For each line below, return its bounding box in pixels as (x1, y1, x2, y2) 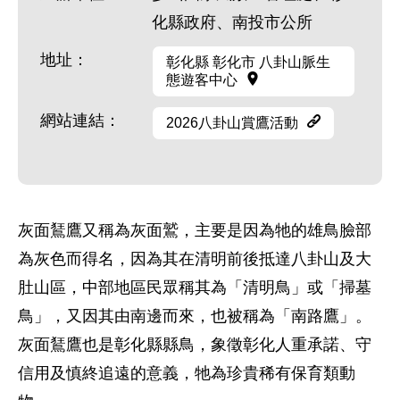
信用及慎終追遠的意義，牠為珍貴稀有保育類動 (18, 364, 355, 382)
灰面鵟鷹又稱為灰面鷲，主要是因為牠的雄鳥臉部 (18, 221, 371, 239)
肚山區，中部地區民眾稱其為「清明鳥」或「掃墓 (18, 279, 371, 296)
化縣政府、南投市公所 (152, 13, 312, 31)
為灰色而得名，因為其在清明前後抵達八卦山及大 (18, 250, 371, 268)
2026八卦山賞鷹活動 (166, 115, 298, 130)
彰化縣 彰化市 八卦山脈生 (166, 54, 330, 70)
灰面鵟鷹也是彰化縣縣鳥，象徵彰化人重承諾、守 (18, 336, 371, 354)
